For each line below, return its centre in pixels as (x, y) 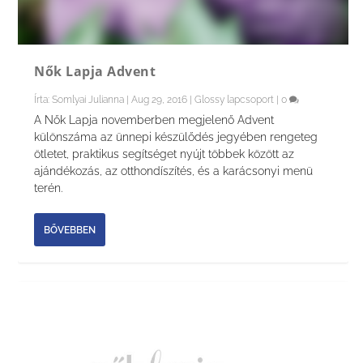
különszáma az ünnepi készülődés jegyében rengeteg (176, 137)
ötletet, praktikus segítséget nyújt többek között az (164, 154)
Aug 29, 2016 (160, 100)
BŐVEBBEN (70, 230)
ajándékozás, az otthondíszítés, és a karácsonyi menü (174, 171)
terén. (49, 188)
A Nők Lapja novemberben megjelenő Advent (154, 120)
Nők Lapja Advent (95, 72)
